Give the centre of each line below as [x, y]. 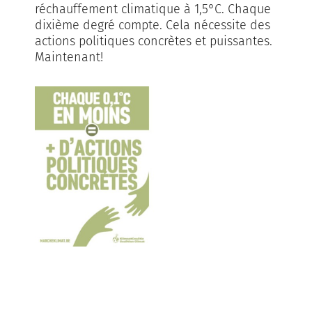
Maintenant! [69, 57]
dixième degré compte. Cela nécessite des [153, 25]
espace [60, 291]
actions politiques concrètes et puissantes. [154, 41]
